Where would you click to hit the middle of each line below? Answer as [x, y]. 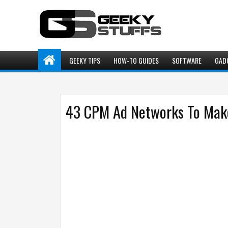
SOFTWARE [187, 60]
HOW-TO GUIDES [136, 60]
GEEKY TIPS [85, 60]
